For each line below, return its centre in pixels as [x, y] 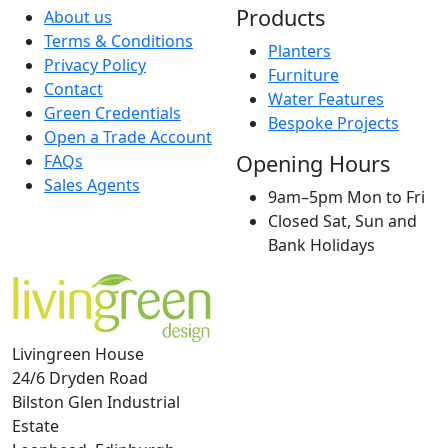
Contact [73, 89]
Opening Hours [313, 164]
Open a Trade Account [128, 137]
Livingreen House [78, 353]
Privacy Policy [95, 65]
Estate [35, 425]
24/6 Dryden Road [80, 377]
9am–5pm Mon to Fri [346, 197]
